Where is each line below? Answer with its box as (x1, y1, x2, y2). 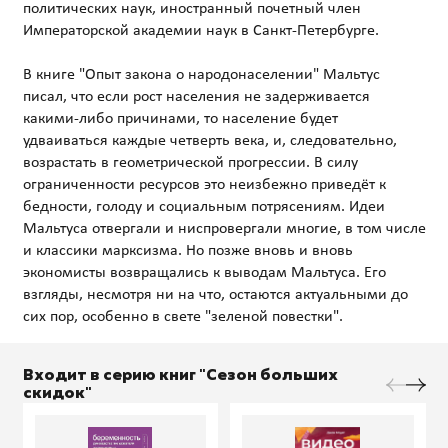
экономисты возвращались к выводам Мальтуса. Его (22, 264, 386, 281)
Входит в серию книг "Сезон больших (22, 365, 338, 385)
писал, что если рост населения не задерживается (22, 88, 370, 105)
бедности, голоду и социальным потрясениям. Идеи (22, 198, 385, 215)
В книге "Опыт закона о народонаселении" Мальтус (22, 66, 380, 83)
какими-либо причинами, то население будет (22, 110, 338, 127)
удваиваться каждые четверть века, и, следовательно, (22, 132, 397, 149)
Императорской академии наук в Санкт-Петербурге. (22, 22, 379, 39)
